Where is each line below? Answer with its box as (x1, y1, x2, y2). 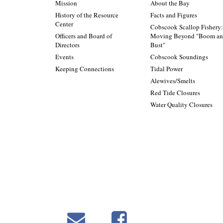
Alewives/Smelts (150, 76, 196, 86)
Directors (55, 40, 80, 50)
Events (55, 52, 74, 62)
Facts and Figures (150, 10, 198, 20)
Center (55, 19, 73, 29)
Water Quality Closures (150, 100, 213, 110)
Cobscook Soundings (150, 52, 209, 62)
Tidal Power (150, 64, 183, 74)
